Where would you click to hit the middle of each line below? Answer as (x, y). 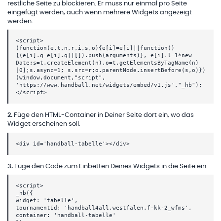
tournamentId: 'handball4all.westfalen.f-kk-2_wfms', (104, 208)
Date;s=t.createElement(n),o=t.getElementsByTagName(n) (107, 63)
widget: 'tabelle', (47, 201)
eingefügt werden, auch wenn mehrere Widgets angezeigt (100, 12)
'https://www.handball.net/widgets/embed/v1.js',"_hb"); (109, 85)
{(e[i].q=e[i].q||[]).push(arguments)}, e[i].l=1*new (104, 56)
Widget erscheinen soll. (44, 124)
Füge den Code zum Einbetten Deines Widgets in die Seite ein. (111, 166)
